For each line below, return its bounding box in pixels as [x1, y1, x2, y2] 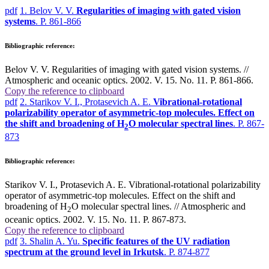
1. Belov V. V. [20, 5, 76, 16]
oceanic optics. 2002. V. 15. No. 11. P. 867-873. [5, 214, 186, 225]
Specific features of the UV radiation [82, 236, 230, 247]
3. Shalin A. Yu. [20, 236, 82, 247]
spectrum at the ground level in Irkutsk [5, 247, 164, 258]
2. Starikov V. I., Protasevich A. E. [20, 96, 153, 107]
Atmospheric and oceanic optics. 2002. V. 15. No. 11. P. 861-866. [5, 74, 253, 85]
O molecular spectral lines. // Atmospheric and [71, 201, 246, 211]
